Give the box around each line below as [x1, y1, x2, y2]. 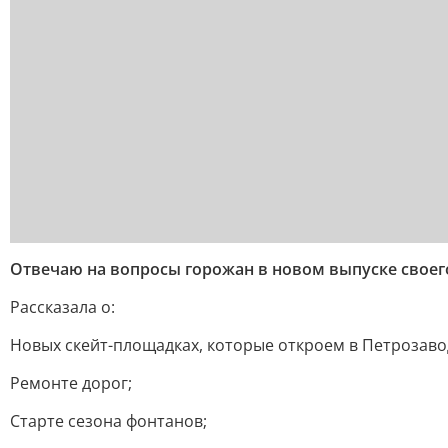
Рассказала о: [10, 296, 115, 318]
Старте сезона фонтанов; [10, 410, 207, 432]
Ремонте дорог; [10, 372, 132, 394]
